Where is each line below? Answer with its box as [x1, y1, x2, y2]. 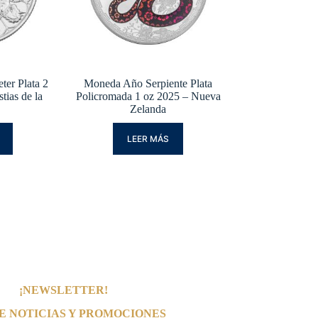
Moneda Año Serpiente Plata [84, 77, 213, 90]
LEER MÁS [127, 133, 170, 145]
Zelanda [130, 103, 167, 116]
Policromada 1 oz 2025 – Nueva [75, 90, 221, 103]
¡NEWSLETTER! [19, 284, 109, 297]
